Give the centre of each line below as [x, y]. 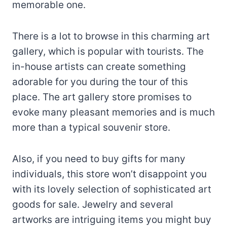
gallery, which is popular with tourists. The [108, 51]
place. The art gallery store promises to [102, 97]
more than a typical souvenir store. [91, 127]
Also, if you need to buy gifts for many [99, 159]
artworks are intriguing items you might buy [112, 219]
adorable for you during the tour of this [100, 82]
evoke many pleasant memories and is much [113, 112]
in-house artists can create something [99, 66]
